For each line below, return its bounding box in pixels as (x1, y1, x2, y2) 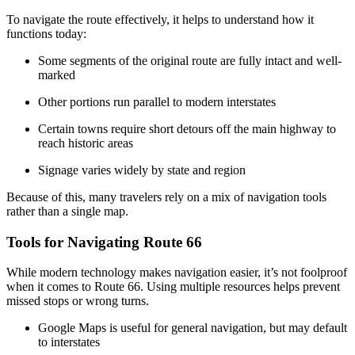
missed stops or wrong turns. (6, 294, 149, 308)
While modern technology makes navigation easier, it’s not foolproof (6, 265, 347, 280)
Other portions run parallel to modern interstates (38, 94, 276, 109)
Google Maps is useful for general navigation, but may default (38, 321, 347, 335)
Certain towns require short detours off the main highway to (38, 121, 336, 136)
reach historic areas (38, 136, 133, 150)
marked (38, 67, 75, 82)
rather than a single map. (6, 204, 128, 218)
